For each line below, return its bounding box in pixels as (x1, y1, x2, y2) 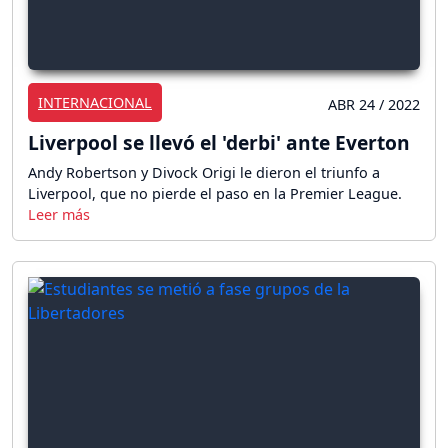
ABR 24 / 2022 (328, 95, 420, 115)
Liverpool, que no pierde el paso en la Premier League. (28, 184, 402, 204)
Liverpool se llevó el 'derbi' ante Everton (28, 129, 410, 157)
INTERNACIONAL (38, 93, 152, 113)
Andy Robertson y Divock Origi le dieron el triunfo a (28, 163, 380, 183)
